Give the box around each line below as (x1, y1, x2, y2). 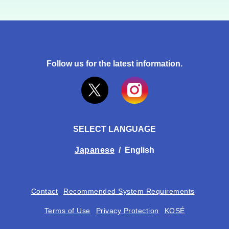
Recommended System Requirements (63, 187, 195, 195)
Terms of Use (44, 206, 90, 215)
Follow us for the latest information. (47, 59, 182, 68)
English (125, 145, 154, 154)
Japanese (75, 145, 114, 154)
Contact (31, 187, 58, 195)
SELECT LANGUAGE (73, 124, 156, 133)
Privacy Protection (96, 206, 159, 215)
